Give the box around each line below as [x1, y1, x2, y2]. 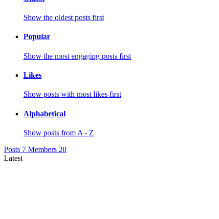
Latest [4, 153, 22, 162]
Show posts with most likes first [23, 90, 121, 99]
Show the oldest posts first [23, 13, 104, 22]
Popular [23, 32, 50, 41]
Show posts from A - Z [23, 128, 94, 137]
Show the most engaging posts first [23, 51, 131, 60]
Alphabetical [23, 109, 66, 118]
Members [28, 145, 59, 153]
